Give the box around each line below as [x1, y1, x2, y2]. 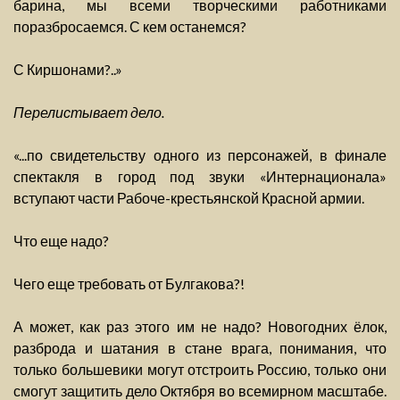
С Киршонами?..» [13, 61, 122, 79]
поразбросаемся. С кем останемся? [13, 18, 246, 36]
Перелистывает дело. [13, 104, 164, 121]
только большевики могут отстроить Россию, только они [13, 361, 387, 379]
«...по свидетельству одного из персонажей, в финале [13, 146, 387, 164]
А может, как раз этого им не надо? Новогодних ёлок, [13, 318, 387, 336]
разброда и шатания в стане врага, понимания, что [13, 339, 387, 357]
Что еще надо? [13, 232, 109, 250]
